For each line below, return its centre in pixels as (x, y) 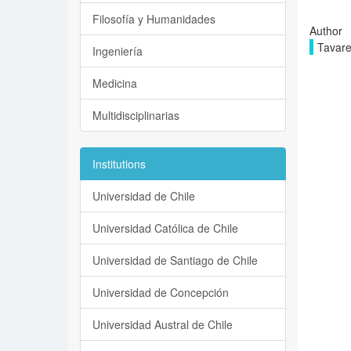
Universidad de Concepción (161, 292)
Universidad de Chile (144, 196)
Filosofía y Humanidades (154, 19)
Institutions (119, 164)
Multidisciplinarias (136, 115)
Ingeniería (118, 51)
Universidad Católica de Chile (165, 228)
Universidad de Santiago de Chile (175, 260)
